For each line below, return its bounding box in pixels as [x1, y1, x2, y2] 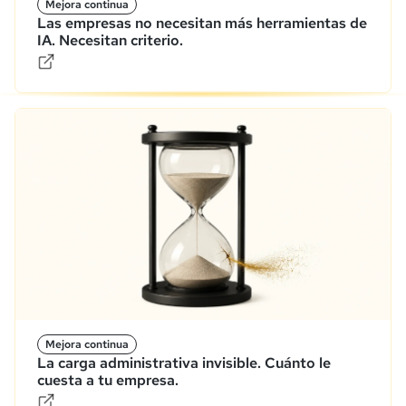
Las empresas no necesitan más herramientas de [37, 13, 367, 33]
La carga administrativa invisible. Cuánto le [37, 353, 331, 372]
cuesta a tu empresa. [37, 370, 179, 390]
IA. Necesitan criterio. [37, 30, 183, 50]
